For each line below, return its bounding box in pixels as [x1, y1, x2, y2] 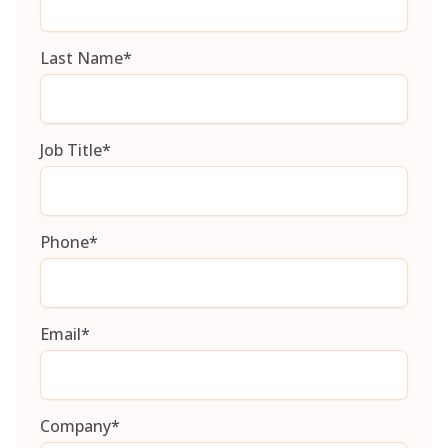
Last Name [40, 47, 123, 70]
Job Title [40, 139, 102, 162]
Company [40, 415, 111, 438]
